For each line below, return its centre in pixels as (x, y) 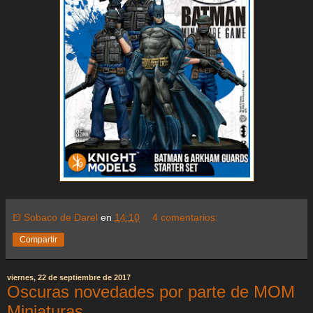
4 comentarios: (185, 217)
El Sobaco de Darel (55, 217)
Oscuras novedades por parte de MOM (151, 291)
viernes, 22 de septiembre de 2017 (69, 278)
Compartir (38, 239)
